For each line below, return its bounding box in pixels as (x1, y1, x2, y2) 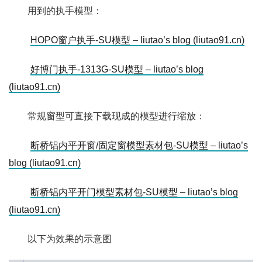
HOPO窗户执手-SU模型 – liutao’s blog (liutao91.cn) (30, 35, 244, 45)
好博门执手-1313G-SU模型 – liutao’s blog (30, 64, 204, 74)
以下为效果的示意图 (27, 234, 112, 244)
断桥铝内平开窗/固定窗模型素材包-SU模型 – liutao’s (30, 140, 248, 150)
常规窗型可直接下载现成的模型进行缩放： (27, 111, 205, 121)
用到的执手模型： (27, 6, 102, 16)
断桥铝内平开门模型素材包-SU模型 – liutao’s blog (30, 187, 238, 197)
